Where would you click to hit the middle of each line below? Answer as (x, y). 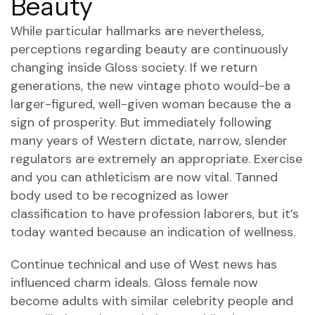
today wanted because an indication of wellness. (153, 232)
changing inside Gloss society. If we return (134, 67)
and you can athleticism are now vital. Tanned (144, 177)
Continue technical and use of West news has (144, 264)
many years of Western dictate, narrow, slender (149, 141)
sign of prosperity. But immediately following (141, 122)
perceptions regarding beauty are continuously (149, 49)
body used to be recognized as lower (120, 195)
